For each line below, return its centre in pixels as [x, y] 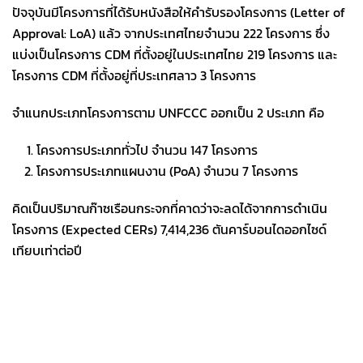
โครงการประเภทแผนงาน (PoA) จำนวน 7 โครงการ [167, 171]
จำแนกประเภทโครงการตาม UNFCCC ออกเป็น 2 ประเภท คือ [168, 113]
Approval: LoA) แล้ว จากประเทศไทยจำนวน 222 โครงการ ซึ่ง [171, 33]
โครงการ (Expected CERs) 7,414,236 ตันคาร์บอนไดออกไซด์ [169, 229]
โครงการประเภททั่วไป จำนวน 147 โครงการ [147, 150]
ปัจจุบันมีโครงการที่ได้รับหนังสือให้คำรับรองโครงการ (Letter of [179, 12]
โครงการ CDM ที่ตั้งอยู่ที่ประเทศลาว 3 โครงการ [136, 75]
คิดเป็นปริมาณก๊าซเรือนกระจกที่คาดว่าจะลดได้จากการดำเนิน [170, 208]
